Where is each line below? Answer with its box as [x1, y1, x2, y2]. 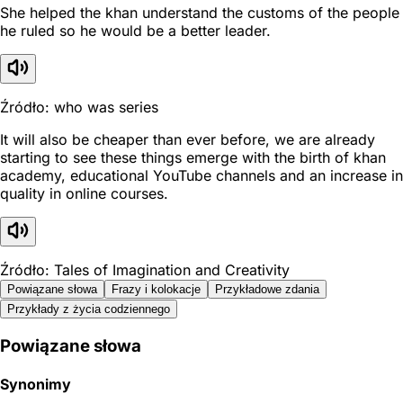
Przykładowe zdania [215, 282, 319, 296]
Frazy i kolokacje [112, 282, 201, 296]
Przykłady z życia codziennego [7, 301, 170, 316]
